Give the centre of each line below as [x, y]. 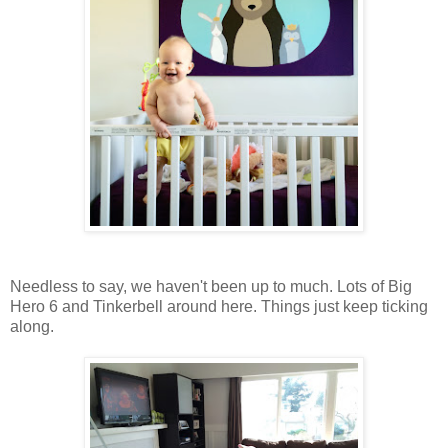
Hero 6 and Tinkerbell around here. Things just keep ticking [219, 306]
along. [32, 326]
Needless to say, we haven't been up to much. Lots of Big [211, 286]
